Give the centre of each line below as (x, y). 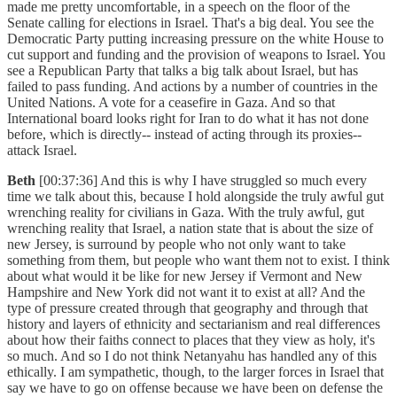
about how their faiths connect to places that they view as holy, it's (191, 340)
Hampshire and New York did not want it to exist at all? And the (186, 292)
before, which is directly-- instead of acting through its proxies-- (184, 135)
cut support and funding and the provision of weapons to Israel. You (196, 55)
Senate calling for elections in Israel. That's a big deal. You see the (191, 23)
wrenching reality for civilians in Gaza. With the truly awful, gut (186, 213)
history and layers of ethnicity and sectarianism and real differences (194, 324)
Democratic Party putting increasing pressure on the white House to (195, 39)
